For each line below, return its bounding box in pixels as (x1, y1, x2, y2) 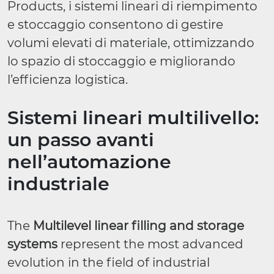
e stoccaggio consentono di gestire (7, 17, 223, 32)
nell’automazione (7, 150, 171, 173)
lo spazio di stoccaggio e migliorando (7, 54, 235, 68)
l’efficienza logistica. (7, 72, 128, 87)
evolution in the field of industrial (7, 255, 210, 270)
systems (7, 237, 57, 251)
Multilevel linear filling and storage (33, 218, 244, 233)
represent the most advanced (57, 237, 243, 251)
